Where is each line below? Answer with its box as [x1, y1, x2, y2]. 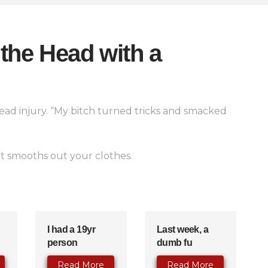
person [47, 237, 78, 248]
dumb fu [156, 237, 193, 248]
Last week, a [156, 224, 209, 234]
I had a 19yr [47, 224, 96, 234]
